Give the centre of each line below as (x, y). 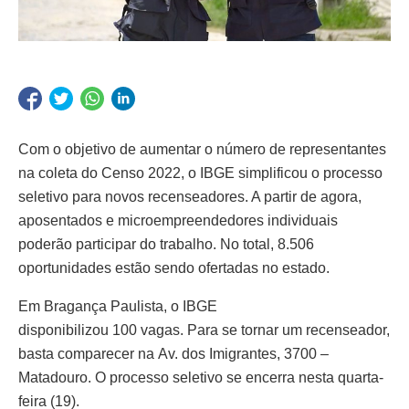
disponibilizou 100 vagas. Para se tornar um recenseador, (204, 330)
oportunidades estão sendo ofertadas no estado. (174, 267)
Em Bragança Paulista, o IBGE (118, 306)
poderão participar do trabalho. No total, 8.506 (166, 244)
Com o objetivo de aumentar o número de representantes (202, 149)
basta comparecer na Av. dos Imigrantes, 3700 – (173, 353)
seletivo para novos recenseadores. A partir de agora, (190, 196)
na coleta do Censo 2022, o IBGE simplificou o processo (200, 173)
